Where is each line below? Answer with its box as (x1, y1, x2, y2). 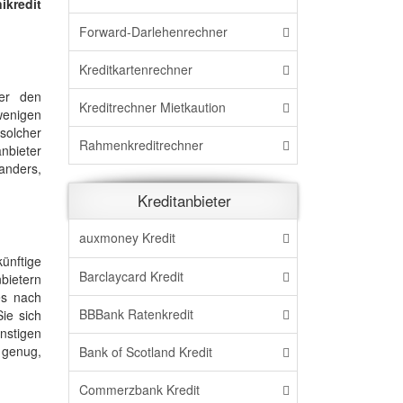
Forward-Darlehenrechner (79, 22, 228, 40)
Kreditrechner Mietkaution (79, 97, 226, 116)
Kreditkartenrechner (79, 59, 193, 78)
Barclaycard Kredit (79, 266, 184, 285)
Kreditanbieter (138, 190, 231, 212)
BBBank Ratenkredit (79, 304, 193, 323)
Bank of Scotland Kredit (79, 343, 212, 361)
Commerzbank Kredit (79, 381, 200, 399)
